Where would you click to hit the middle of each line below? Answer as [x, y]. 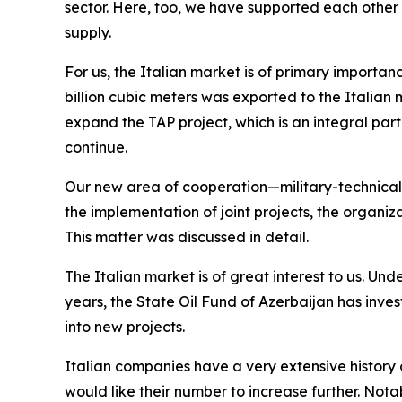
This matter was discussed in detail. [187, 237]
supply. [88, 33]
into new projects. [125, 327]
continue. [96, 148]
